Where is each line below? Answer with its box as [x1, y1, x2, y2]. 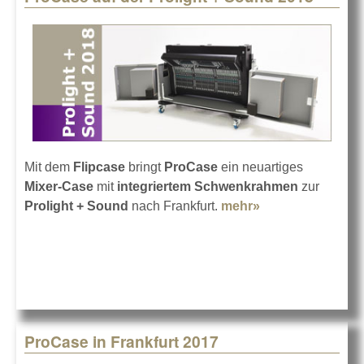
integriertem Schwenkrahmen [114, 179, 298, 193]
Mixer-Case [24, 179, 93, 193]
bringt [125, 159, 161, 174]
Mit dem [24, 159, 73, 174]
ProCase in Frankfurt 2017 [24, 330, 219, 353]
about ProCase [260, 198, 353, 213]
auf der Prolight [260, 218, 355, 232]
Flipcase [73, 159, 125, 174]
